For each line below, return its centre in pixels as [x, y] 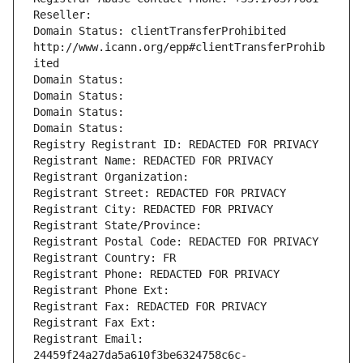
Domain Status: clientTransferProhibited [160, 31]
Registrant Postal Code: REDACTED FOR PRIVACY [176, 242]
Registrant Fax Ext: [95, 323]
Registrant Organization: [114, 177]
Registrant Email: [88, 339]
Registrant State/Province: [121, 226]
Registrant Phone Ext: [101, 290]
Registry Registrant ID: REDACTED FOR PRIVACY [176, 145]
